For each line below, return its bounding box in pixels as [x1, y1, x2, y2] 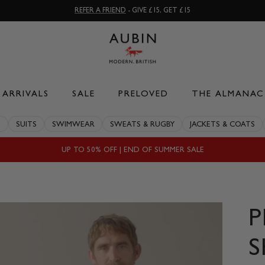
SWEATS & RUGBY [110, 119, 174, 129]
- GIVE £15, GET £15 [126, 6, 190, 15]
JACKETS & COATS [190, 119, 255, 129]
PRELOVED [118, 88, 169, 99]
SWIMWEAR [52, 119, 95, 129]
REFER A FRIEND [75, 6, 126, 15]
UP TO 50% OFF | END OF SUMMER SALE [61, 145, 204, 154]
